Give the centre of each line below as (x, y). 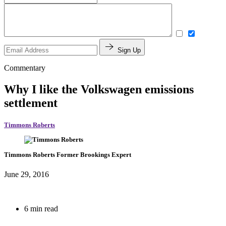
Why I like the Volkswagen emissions (99, 89)
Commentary (25, 68)
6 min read (41, 208)
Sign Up (129, 50)
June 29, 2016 (26, 174)
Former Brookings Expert (94, 154)
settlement (31, 103)
